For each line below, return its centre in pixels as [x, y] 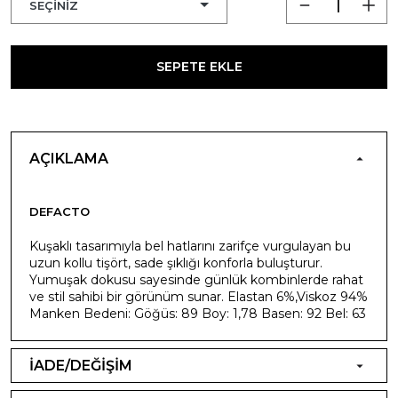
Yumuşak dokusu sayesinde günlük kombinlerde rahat [196, 279]
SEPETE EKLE [199, 66]
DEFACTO [60, 211]
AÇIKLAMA [69, 158]
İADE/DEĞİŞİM [81, 365]
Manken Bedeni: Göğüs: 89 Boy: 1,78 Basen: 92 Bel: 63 [198, 313]
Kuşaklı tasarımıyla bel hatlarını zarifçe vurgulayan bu [190, 246]
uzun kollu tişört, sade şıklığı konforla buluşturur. [176, 263]
